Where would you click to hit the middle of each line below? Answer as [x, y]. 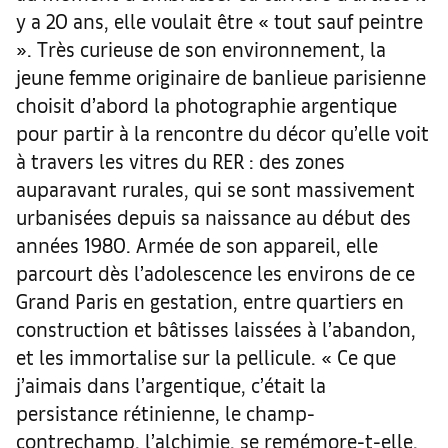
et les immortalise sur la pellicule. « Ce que [206, 356]
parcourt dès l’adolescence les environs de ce [215, 272]
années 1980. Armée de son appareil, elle [197, 244]
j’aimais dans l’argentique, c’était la [171, 384]
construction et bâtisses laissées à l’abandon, [216, 328]
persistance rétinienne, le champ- [165, 412]
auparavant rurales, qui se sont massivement [215, 188]
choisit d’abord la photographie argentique [206, 104]
